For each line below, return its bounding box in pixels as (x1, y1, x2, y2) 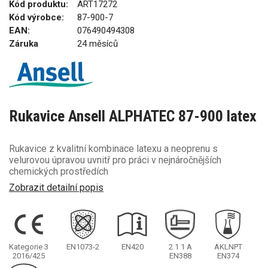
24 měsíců (77, 38, 118, 49)
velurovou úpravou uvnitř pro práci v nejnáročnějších (9, 154, 221, 166)
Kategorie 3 (9, 242, 48, 251)
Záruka (9, 38, 38, 49)
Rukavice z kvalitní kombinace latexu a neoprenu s (9, 143, 218, 154)
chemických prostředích (9, 166, 108, 177)
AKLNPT (214, 242, 242, 251)
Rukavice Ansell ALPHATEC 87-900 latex (9, 107, 257, 125)
